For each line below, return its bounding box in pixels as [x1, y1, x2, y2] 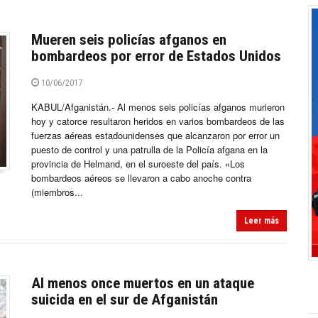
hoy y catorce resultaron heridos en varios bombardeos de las [31, 114, 285, 128]
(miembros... [31, 185, 83, 199]
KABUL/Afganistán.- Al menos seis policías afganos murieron [31, 100, 285, 114]
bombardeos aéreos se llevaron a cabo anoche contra [31, 171, 251, 185]
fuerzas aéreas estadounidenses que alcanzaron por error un [31, 128, 280, 143]
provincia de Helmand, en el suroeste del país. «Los [31, 157, 245, 171]
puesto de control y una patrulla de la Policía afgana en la [31, 143, 268, 157]
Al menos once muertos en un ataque [31, 275, 254, 292]
